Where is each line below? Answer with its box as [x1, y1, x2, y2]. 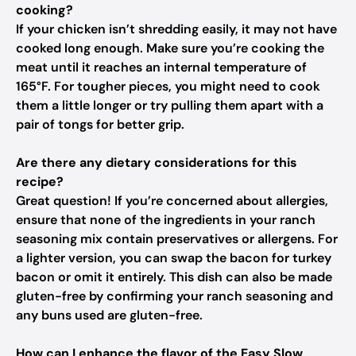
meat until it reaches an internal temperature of [16, 59, 307, 75]
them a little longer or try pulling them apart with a [16, 97, 323, 114]
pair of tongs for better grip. [16, 116, 184, 133]
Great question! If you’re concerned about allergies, [16, 192, 328, 209]
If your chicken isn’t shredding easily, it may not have [16, 21, 337, 37]
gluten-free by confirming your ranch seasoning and [16, 288, 333, 304]
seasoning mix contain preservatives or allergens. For [16, 230, 338, 247]
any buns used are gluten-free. [16, 307, 203, 323]
